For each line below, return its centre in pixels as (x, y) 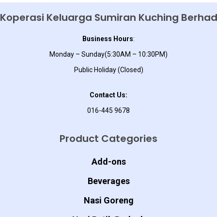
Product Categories (108, 139)
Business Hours (108, 39)
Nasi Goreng (108, 200)
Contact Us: (108, 95)
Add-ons (108, 162)
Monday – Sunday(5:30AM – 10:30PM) (108, 54)
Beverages (108, 181)
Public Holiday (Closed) (108, 70)
